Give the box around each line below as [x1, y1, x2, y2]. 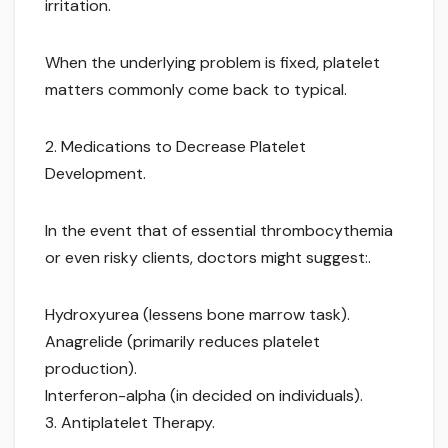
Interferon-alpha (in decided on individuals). [45, 385, 363, 407]
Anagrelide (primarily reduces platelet [45, 331, 320, 353]
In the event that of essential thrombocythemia [45, 220, 393, 242]
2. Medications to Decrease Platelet [45, 136, 306, 158]
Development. [45, 163, 146, 185]
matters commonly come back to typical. [45, 79, 347, 101]
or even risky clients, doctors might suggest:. [45, 247, 371, 269]
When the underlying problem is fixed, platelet [45, 52, 380, 74]
